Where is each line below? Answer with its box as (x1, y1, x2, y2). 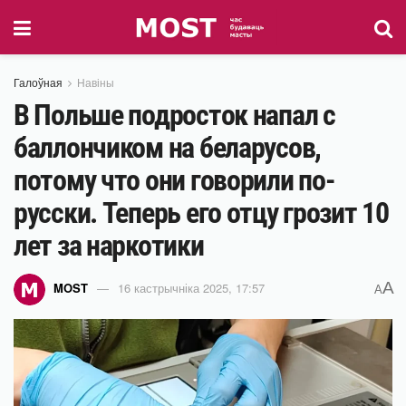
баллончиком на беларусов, (14, 130, 321, 165)
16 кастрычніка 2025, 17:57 (118, 278, 265, 296)
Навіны (77, 74, 114, 90)
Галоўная (14, 74, 63, 90)
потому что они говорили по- (14, 163, 335, 198)
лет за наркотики (14, 228, 204, 263)
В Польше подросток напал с (14, 98, 335, 132)
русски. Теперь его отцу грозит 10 (14, 196, 389, 230)
